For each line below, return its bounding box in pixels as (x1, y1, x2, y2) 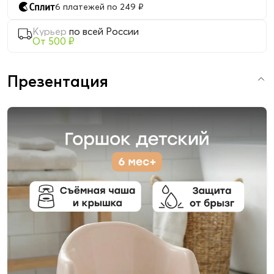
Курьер (32, 25, 67, 38)
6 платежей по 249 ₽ (55, 1, 143, 13)
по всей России (69, 25, 139, 38)
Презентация (7, 72, 108, 92)
